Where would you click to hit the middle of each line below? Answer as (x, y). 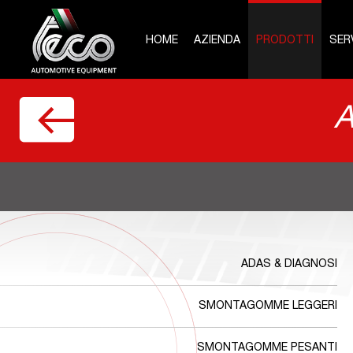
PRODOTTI (285, 41)
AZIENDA (217, 41)
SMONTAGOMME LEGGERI (268, 307)
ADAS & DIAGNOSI (289, 265)
